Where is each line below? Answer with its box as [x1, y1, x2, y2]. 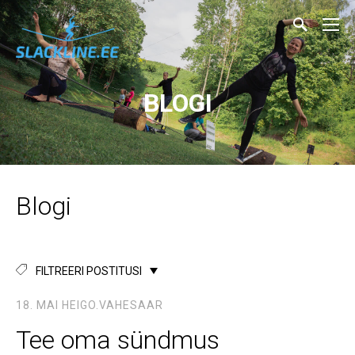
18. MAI [16, 299, 59, 312]
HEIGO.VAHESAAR [62, 299, 163, 312]
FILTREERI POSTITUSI [36, 265, 142, 278]
